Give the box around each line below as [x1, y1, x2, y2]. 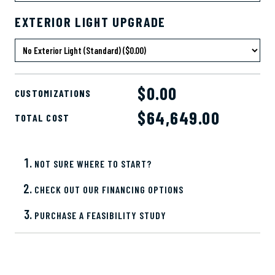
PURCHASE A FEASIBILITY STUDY [34, 209, 166, 222]
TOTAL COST [15, 112, 70, 124]
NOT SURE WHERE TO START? [34, 158, 152, 170]
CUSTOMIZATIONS [15, 87, 91, 99]
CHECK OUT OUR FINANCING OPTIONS [34, 184, 184, 196]
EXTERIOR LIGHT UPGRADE [15, 14, 166, 30]
